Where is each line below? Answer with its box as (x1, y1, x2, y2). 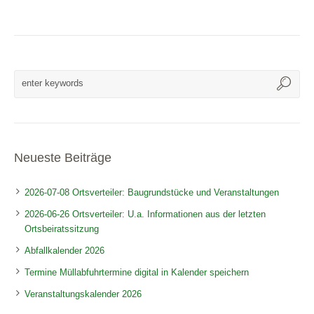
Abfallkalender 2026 (25, 245, 104, 257)
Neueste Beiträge (14, 151, 111, 165)
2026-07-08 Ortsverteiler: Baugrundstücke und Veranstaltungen (25, 187, 279, 198)
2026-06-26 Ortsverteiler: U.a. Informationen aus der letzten (25, 209, 266, 220)
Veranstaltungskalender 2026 (25, 289, 142, 300)
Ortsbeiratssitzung (25, 224, 99, 235)
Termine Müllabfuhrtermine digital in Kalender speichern (25, 267, 249, 278)
